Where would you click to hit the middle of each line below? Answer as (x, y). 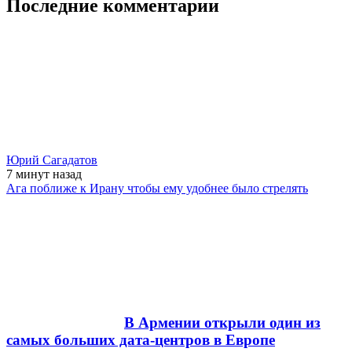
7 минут (29, 174)
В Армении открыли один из (222, 323)
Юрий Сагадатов (52, 159)
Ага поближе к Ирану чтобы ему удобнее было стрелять (157, 188)
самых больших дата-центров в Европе (141, 340)
